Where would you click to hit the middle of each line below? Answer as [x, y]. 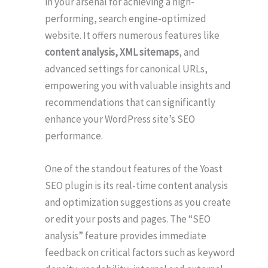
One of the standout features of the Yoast [134, 168]
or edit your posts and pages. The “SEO [128, 219]
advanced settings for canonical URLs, [126, 68]
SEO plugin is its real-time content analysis [136, 185]
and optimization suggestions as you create [138, 202]
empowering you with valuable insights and [138, 85]
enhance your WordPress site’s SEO [120, 119]
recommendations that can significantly [130, 102]
